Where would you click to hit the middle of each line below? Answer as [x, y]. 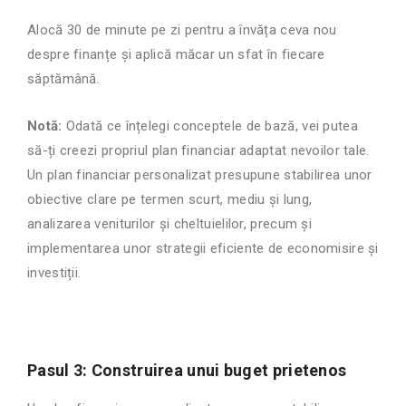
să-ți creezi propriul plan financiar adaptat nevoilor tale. [198, 151]
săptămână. [64, 79]
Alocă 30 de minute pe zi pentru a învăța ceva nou [182, 30]
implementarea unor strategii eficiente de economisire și [203, 249]
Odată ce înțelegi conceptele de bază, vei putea [210, 126]
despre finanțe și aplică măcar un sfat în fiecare [176, 55]
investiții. [54, 273]
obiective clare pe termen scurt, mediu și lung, [170, 200]
